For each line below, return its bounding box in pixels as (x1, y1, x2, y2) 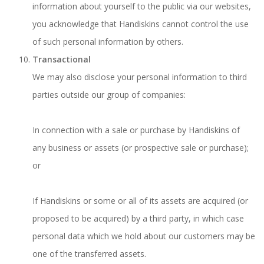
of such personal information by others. (32, 36, 183, 47)
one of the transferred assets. (32, 248, 146, 259)
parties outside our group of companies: (32, 89, 186, 100)
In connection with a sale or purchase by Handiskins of (32, 124, 240, 136)
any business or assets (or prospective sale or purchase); (32, 142, 249, 153)
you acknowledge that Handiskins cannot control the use (32, 18, 249, 29)
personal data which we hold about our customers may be (32, 230, 255, 242)
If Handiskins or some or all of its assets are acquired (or (32, 195, 248, 206)
